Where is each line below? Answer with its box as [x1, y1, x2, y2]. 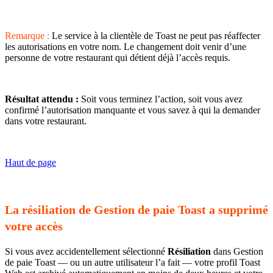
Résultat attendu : [5, 94, 79, 105]
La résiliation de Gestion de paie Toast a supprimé [5, 203, 268, 217]
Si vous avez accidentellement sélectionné [5, 246, 168, 257]
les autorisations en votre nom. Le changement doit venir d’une [5, 41, 246, 52]
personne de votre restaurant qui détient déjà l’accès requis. [5, 52, 230, 63]
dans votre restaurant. [5, 116, 87, 127]
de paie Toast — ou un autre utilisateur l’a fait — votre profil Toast [5, 257, 260, 268]
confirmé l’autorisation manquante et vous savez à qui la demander [5, 105, 260, 116]
